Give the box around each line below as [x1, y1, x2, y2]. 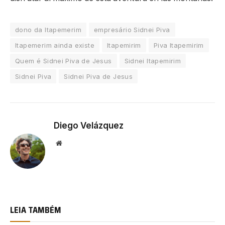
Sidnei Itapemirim [124, 56, 181, 65]
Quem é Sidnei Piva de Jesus [15, 56, 112, 65]
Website [61, 139, 84, 146]
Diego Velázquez [54, 120, 124, 131]
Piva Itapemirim [153, 41, 204, 49]
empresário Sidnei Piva [94, 25, 170, 34]
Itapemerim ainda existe [15, 41, 94, 49]
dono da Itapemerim [15, 25, 82, 34]
